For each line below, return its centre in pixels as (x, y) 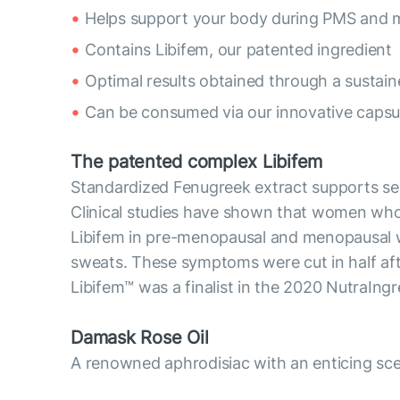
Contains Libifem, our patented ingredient (238, 49)
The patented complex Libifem (197, 161)
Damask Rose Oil (140, 337)
